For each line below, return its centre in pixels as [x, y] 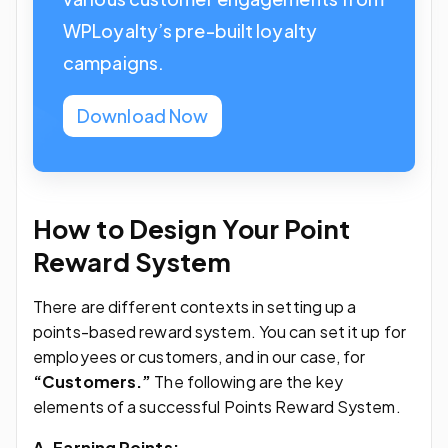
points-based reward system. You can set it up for [219, 331]
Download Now [143, 115]
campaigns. [113, 62]
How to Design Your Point [192, 228]
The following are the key [248, 381]
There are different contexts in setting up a [195, 306]
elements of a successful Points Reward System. [217, 406]
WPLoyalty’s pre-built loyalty [190, 30]
